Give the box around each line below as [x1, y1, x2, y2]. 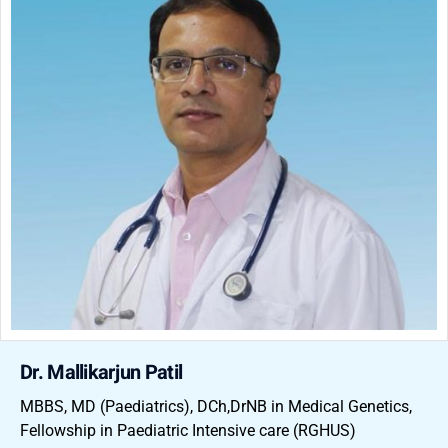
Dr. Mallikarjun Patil [20, 357, 183, 387]
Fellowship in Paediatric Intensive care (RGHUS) [20, 420, 356, 440]
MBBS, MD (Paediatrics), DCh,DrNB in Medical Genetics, [20, 396, 412, 416]
